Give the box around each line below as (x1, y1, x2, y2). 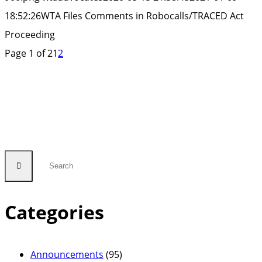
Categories (5, 199, 104, 225)
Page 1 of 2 (5, 47, 53, 60)
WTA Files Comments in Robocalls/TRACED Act (41, 9, 244, 23)
